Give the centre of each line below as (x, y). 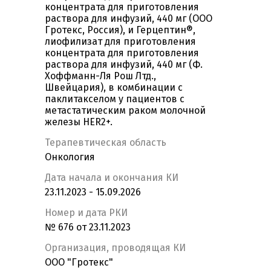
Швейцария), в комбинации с (114, 88)
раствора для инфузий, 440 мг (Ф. (124, 65)
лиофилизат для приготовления (120, 42)
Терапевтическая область (106, 143)
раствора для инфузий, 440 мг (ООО (129, 19)
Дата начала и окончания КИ (112, 178)
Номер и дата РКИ (86, 213)
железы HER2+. (79, 122)
